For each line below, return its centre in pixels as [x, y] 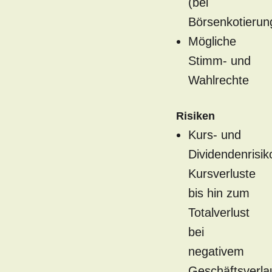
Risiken [195, 116]
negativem [216, 252]
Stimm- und [219, 61]
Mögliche [212, 42]
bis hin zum [219, 193]
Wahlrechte [219, 80]
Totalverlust [219, 213]
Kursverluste [222, 174]
